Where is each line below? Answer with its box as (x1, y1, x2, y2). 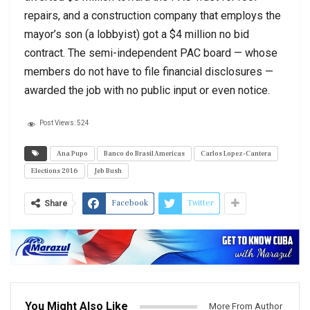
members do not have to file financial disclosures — (24, 65, 273, 79)
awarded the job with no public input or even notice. (24, 84, 270, 98)
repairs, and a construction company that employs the (24, 9, 281, 23)
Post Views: (39, 119, 75, 127)
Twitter (188, 198, 214, 209)
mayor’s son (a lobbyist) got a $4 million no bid (24, 28, 249, 42)
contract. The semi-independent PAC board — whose (24, 46, 277, 60)
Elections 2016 (31, 166, 78, 176)
